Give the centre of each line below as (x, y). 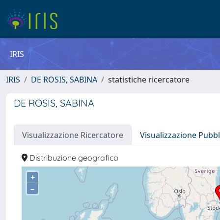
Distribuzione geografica (73, 158)
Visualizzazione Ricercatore (73, 135)
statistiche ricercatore (149, 80)
